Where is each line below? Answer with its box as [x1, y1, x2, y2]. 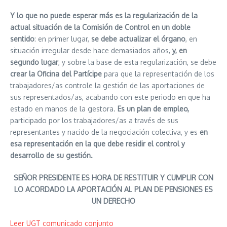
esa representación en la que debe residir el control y [10, 139, 185, 148]
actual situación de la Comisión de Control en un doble [10, 23, 191, 32]
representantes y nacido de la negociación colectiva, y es [10, 128, 200, 137]
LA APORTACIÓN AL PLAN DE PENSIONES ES [67, 185, 213, 194]
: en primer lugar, [34, 34, 91, 44]
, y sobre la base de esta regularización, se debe [58, 58, 216, 67]
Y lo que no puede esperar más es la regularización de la [10, 11, 198, 20]
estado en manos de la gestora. [10, 104, 118, 113]
